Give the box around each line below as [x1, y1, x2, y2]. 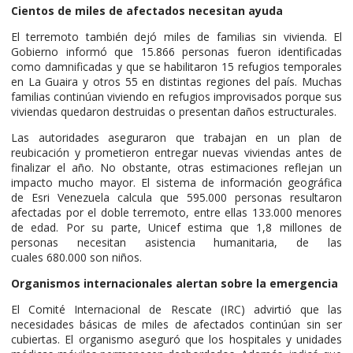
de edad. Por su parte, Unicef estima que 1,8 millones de [11, 219, 342, 235]
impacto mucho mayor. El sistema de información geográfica [11, 174, 342, 190]
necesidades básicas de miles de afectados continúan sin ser [11, 316, 342, 332]
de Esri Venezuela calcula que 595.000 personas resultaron [11, 189, 342, 205]
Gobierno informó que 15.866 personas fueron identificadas [11, 43, 342, 59]
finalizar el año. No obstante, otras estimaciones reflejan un [11, 159, 342, 175]
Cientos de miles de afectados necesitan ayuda [11, 2, 283, 18]
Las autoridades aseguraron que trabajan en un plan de [11, 129, 342, 145]
